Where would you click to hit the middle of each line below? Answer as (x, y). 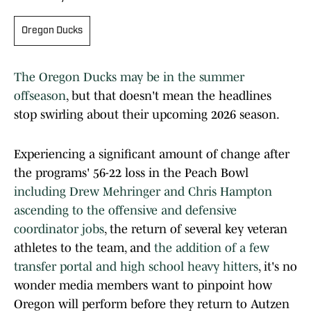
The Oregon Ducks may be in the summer (129, 77)
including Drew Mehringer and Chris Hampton (143, 192)
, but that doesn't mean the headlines (169, 96)
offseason (40, 96)
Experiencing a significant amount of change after (152, 154)
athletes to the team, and (84, 248)
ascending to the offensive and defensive (125, 211)
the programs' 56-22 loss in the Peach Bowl (131, 173)
